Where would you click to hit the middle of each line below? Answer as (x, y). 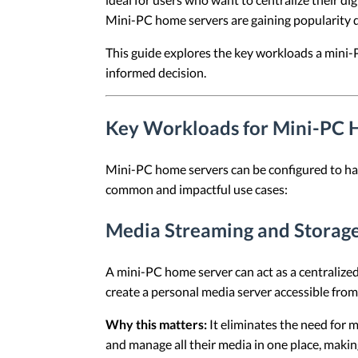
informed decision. (156, 72)
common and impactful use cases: (197, 189)
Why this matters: (156, 324)
